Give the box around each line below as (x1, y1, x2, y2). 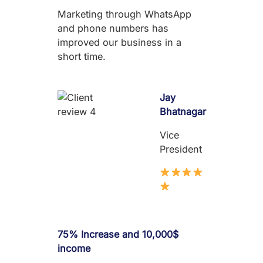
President (159, 143, 202, 156)
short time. (58, 50, 106, 62)
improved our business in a (58, 36, 181, 48)
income (58, 242, 90, 254)
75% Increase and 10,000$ (58, 228, 178, 240)
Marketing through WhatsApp (58, 8, 191, 20)
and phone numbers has (58, 22, 168, 34)
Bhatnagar (159, 105, 206, 117)
